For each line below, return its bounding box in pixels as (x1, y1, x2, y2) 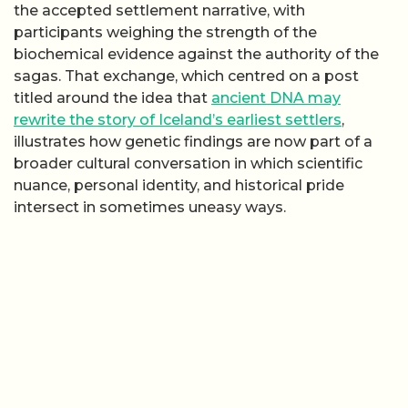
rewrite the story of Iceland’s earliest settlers (14, 110, 342, 128)
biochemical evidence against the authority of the (14, 45, 379, 63)
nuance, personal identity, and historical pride (14, 176, 344, 194)
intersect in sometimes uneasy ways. (14, 198, 286, 216)
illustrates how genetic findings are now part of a (14, 132, 372, 150)
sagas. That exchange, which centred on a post (14, 66, 359, 85)
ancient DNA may (211, 88, 341, 107)
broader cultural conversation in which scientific (14, 154, 362, 172)
